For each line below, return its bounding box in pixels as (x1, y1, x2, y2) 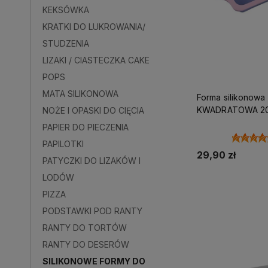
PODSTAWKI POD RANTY (42, 205, 142, 216)
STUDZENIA (42, 38, 89, 48)
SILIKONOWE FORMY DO (42, 255, 145, 266)
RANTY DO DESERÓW (42, 239, 129, 249)
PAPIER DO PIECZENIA (42, 121, 129, 132)
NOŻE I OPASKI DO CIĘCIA (42, 105, 144, 115)
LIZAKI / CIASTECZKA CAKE (42, 54, 150, 65)
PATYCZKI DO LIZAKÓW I (42, 155, 141, 166)
